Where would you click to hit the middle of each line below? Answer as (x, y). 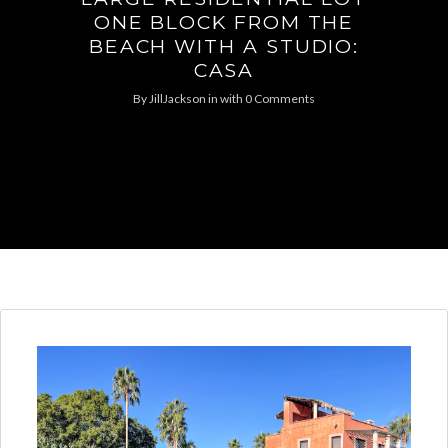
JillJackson (177, 99)
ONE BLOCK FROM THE (224, 22)
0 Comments (280, 99)
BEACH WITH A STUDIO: (224, 46)
